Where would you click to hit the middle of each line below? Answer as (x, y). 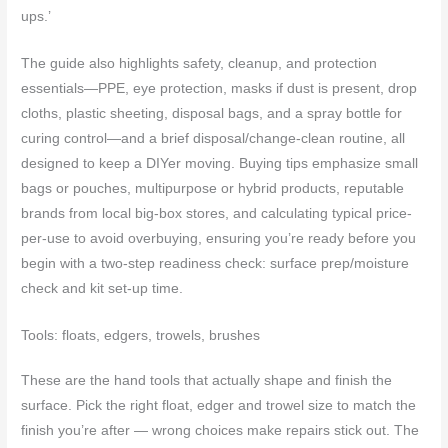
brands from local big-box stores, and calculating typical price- (217, 213)
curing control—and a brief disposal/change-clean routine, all (213, 138)
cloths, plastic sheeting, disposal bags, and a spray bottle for (212, 113)
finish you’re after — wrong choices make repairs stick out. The (220, 430)
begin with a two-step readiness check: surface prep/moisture (215, 263)
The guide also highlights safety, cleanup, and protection (199, 63)
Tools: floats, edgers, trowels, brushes (141, 335)
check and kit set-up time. (102, 288)
